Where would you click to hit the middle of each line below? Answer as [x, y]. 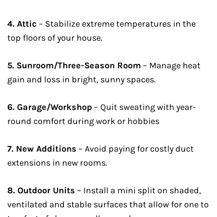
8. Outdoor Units [41, 190]
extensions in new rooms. [57, 163]
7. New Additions [42, 149]
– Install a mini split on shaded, [138, 190]
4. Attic [22, 24]
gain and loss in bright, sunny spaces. [81, 79]
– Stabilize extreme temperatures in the [116, 24]
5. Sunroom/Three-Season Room [74, 65]
